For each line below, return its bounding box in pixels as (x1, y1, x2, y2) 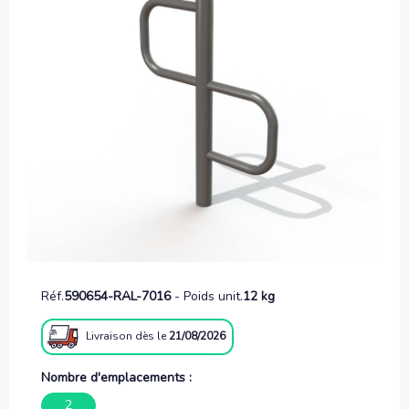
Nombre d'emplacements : (41, 368, 192, 386)
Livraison (85, 329, 135, 344)
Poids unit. (184, 288, 243, 305)
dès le (134, 329, 169, 344)
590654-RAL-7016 (64, 288, 171, 305)
